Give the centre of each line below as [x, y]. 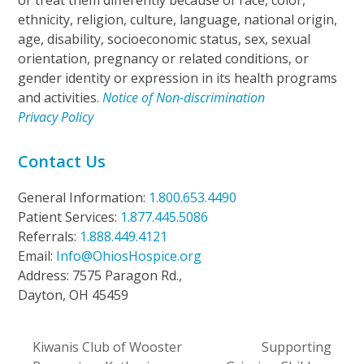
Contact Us [62, 162]
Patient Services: [69, 217]
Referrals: [49, 237]
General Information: [84, 198]
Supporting [297, 347]
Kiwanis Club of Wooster [107, 347]
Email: [37, 256]
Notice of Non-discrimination [184, 98]
